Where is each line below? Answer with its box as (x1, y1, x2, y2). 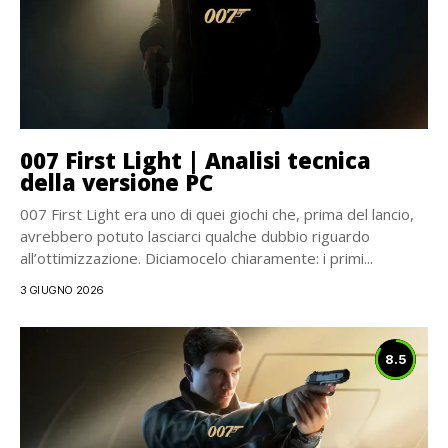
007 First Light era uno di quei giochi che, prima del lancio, (20, 204, 414, 224)
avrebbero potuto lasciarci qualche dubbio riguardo (20, 226, 370, 246)
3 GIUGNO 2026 (20, 283, 104, 297)
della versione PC (20, 167, 213, 197)
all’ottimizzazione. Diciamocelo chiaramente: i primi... (20, 248, 373, 268)
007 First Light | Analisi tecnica (20, 145, 371, 175)
